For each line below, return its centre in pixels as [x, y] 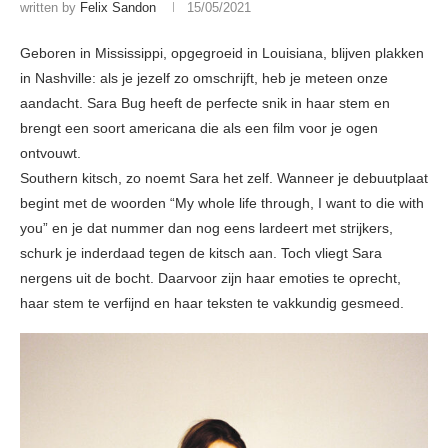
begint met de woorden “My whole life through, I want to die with [222, 203]
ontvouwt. [50, 153]
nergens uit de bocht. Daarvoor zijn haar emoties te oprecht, [210, 278]
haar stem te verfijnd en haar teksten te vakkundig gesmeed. [212, 303]
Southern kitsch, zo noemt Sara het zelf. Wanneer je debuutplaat [224, 178]
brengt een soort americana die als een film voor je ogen [199, 128]
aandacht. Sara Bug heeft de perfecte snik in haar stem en [205, 103]
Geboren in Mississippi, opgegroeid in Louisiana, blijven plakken [222, 53]
